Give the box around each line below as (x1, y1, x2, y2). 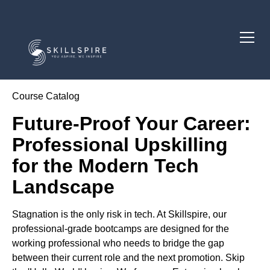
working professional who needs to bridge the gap (12, 238, 224, 249)
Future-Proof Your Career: (12, 113, 251, 135)
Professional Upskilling (12, 134, 228, 156)
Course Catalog (12, 91, 80, 102)
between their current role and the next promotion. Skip (12, 253, 245, 263)
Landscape (12, 176, 115, 198)
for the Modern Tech (12, 155, 199, 177)
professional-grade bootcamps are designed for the (12, 224, 229, 234)
